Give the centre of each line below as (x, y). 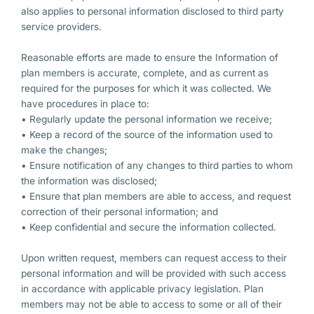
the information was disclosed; (89, 181)
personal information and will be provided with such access (153, 274)
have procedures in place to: (85, 104)
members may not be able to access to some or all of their (151, 305)
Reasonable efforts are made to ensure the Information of (150, 58)
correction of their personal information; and (120, 212)
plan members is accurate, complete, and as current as (145, 73)
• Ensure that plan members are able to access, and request (156, 197)
